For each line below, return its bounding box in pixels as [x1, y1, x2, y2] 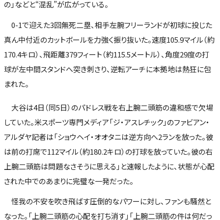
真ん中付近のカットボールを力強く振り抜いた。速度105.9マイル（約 [4, 34, 215, 45]
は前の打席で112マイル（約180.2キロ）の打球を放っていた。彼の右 [4, 146, 213, 157]
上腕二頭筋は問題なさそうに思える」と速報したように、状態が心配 [4, 161, 215, 171]
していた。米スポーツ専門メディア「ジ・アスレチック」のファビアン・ [4, 116, 210, 127]
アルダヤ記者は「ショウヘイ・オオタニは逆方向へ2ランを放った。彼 [4, 131, 213, 142]
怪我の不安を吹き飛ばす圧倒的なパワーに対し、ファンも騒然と [4, 195, 211, 206]
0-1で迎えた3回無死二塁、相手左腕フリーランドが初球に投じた [4, 19, 212, 30]
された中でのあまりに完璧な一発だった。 [4, 175, 134, 186]
